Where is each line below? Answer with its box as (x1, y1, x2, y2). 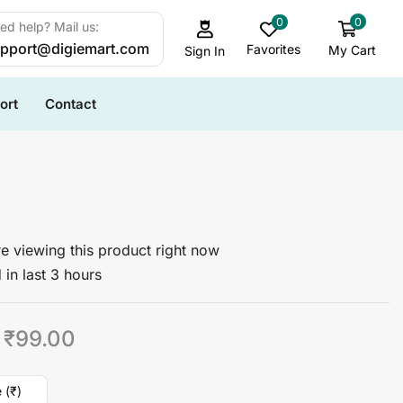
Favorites (246, 41, 301, 58)
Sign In (184, 42, 226, 58)
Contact (44, 95, 96, 112)
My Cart (327, 42, 376, 58)
